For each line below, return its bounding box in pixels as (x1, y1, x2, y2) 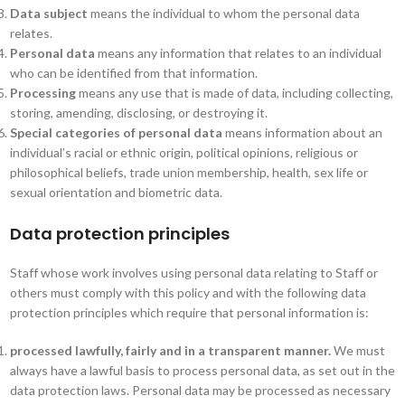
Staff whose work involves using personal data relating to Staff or (9, 265, 378, 280)
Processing (9, 85, 76, 100)
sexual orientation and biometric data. (9, 184, 222, 200)
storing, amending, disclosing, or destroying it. (9, 105, 268, 120)
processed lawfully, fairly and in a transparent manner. (9, 343, 331, 358)
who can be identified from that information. (9, 65, 258, 80)
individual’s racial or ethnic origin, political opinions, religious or (9, 145, 358, 160)
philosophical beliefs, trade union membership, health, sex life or (9, 165, 368, 180)
